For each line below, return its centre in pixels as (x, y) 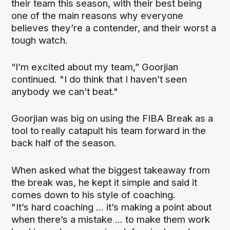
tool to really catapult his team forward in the (109, 131)
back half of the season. (64, 143)
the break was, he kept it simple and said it (104, 182)
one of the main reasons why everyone (98, 16)
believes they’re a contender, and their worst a (114, 28)
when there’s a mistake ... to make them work (111, 219)
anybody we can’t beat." (65, 92)
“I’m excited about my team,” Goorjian (95, 67)
